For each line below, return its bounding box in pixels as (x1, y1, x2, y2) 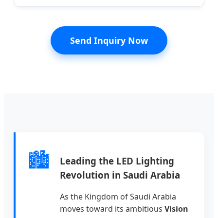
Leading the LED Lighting (60, 154, 174, 167)
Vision (164, 203, 188, 215)
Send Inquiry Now (70, 34, 148, 46)
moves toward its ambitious (60, 203, 164, 215)
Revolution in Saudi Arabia (60, 168, 180, 181)
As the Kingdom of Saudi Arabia (60, 191, 176, 202)
